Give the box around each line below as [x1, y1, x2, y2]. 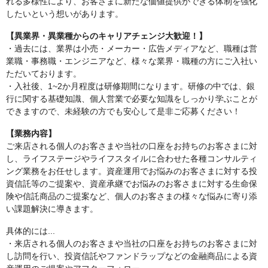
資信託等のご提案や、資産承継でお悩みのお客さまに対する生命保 [6, 179, 257, 188]
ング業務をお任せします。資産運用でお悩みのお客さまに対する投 [6, 166, 257, 176]
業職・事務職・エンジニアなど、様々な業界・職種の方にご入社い [6, 56, 257, 66]
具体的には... [6, 226, 55, 236]
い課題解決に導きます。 [6, 204, 98, 214]
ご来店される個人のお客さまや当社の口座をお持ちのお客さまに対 [6, 141, 257, 151]
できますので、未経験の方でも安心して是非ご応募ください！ [6, 106, 240, 116]
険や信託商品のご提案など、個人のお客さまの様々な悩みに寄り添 [6, 191, 257, 201]
